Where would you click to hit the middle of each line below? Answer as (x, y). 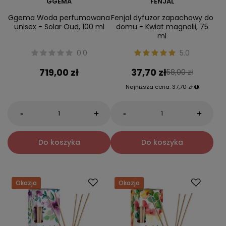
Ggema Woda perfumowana (59, 18)
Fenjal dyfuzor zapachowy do (162, 18)
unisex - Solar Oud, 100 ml (59, 27)
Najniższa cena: (149, 87)
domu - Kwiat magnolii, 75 (162, 27)
